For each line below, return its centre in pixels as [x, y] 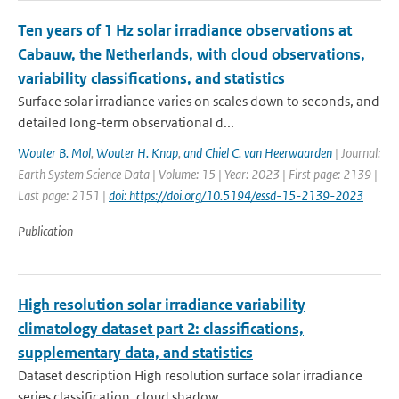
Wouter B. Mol [54, 153]
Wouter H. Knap [137, 153]
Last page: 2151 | [63, 195]
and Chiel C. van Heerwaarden [258, 153]
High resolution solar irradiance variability [162, 305]
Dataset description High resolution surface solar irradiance [190, 375]
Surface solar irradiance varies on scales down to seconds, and [199, 101]
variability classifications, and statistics [151, 78]
